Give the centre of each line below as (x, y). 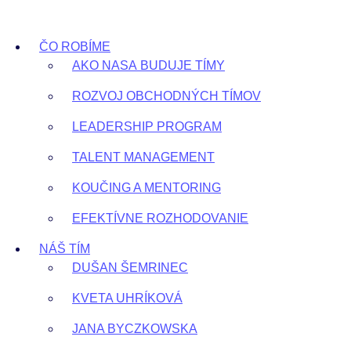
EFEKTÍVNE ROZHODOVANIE (160, 218)
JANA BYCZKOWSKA (135, 329)
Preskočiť (32, 14)
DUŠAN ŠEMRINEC (130, 268)
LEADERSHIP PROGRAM (147, 127)
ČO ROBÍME (75, 47)
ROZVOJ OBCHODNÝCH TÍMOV (166, 96)
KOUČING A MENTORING (147, 188)
